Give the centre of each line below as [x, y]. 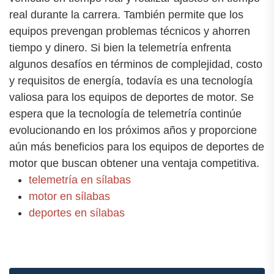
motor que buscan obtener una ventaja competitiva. [134, 164]
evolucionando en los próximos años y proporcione [133, 131]
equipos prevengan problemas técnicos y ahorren [130, 31]
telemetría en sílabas [80, 180]
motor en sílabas [69, 197]
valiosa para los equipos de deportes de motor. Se [131, 98]
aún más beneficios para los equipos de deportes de [137, 147]
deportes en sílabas [77, 213]
